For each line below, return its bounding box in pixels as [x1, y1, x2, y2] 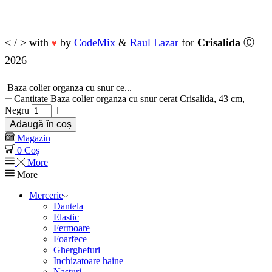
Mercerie [29, 190, 63, 201]
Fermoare [53, 223, 90, 234]
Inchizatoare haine [53, 256, 123, 267]
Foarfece [53, 234, 87, 245]
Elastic [53, 212, 79, 223]
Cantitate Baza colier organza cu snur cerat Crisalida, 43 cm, [14, 93, 245, 104]
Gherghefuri [53, 245, 100, 256]
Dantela [53, 201, 83, 212]
